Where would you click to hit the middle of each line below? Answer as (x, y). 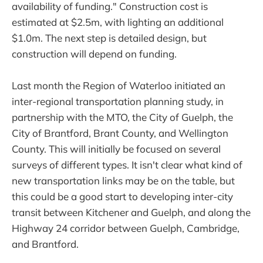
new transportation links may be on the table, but (123, 181)
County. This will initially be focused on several (116, 149)
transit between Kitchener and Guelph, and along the (131, 213)
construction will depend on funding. (94, 54)
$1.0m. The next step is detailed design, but (109, 38)
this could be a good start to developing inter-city (122, 197)
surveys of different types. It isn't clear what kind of (127, 165)
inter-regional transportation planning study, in (118, 102)
